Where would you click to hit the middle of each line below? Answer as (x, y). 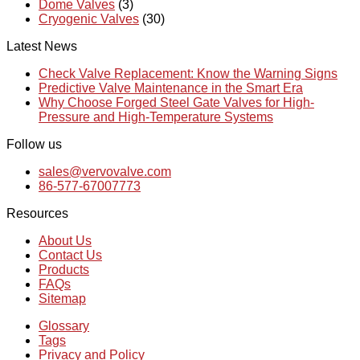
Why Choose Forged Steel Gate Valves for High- (176, 102)
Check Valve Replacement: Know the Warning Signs (188, 73)
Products (64, 269)
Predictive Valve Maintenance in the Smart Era (171, 88)
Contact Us (70, 255)
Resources (37, 213)
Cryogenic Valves (89, 18)
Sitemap (62, 298)
